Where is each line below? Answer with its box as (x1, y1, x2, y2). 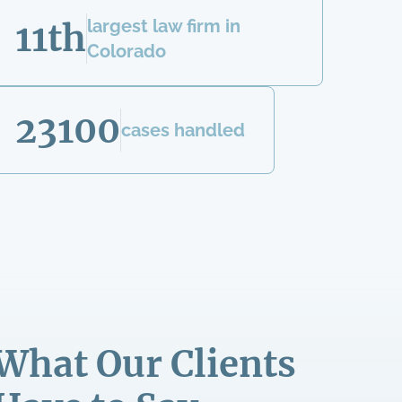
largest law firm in (86, 15, 240, 37)
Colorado (86, 40, 166, 62)
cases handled (121, 119, 245, 141)
